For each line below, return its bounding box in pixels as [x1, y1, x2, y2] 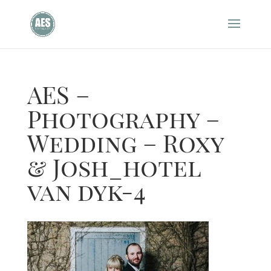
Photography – [27, 102, 220, 134]
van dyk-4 [27, 175, 146, 207]
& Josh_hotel [27, 151, 201, 183]
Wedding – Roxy [27, 126, 224, 158]
